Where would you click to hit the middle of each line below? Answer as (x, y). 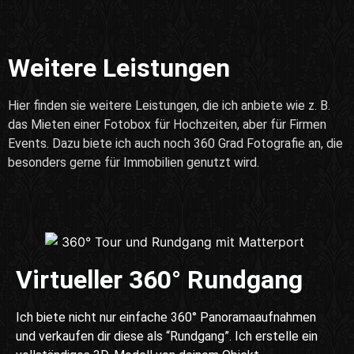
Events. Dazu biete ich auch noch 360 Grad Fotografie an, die (175, 144)
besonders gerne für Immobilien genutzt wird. (134, 163)
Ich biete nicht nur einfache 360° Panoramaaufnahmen (166, 318)
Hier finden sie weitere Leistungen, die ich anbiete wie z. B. (169, 106)
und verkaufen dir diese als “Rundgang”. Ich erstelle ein (167, 337)
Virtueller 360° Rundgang (159, 280)
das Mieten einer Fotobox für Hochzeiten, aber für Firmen (167, 125)
